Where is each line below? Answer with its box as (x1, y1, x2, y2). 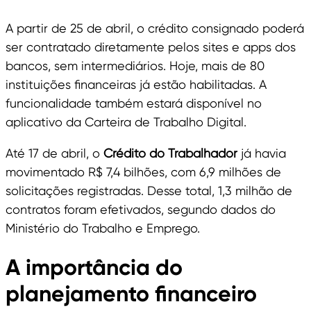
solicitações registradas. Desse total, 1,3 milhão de (6, 183, 292, 199)
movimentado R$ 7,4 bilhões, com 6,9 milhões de (6, 165, 281, 180)
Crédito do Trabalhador (103, 146, 237, 161)
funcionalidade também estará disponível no (6, 96, 262, 111)
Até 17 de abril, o (6, 146, 103, 161)
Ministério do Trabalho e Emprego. (6, 221, 200, 236)
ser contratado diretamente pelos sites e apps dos (6, 40, 296, 55)
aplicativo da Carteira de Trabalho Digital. (6, 115, 246, 130)
